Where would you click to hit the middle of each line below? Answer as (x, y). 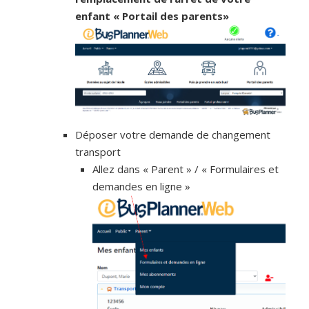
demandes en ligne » (142, 187)
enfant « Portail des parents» (152, 16)
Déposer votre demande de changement (173, 135)
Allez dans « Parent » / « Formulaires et (186, 169)
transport (98, 152)
